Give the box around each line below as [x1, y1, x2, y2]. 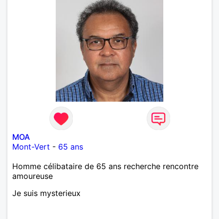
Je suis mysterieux [12, 188, 81, 198]
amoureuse [12, 171, 53, 181]
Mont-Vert [12, 141, 50, 152]
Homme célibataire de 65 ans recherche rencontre [12, 161, 198, 171]
